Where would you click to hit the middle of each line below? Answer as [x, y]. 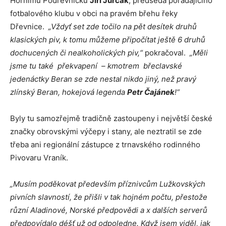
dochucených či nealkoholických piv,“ [76, 53]
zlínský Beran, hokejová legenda [69, 92]
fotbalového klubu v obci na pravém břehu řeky [94, 14]
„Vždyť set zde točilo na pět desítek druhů [122, 27]
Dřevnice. [28, 27]
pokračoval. [166, 53]
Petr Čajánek [151, 92]
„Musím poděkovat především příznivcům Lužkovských [108, 184]
